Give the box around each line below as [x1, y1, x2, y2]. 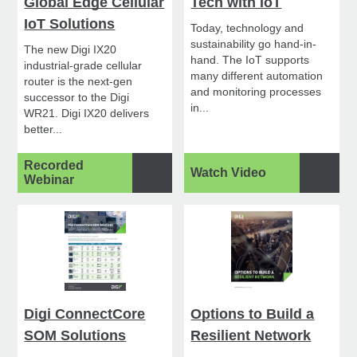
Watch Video [190, 166, 267, 180]
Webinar [24, 173, 75, 187]
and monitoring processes [190, 85, 322, 99]
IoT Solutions [24, 16, 116, 33]
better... [24, 123, 63, 136]
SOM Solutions [24, 328, 127, 344]
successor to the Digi [24, 91, 130, 104]
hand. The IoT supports [190, 53, 310, 67]
